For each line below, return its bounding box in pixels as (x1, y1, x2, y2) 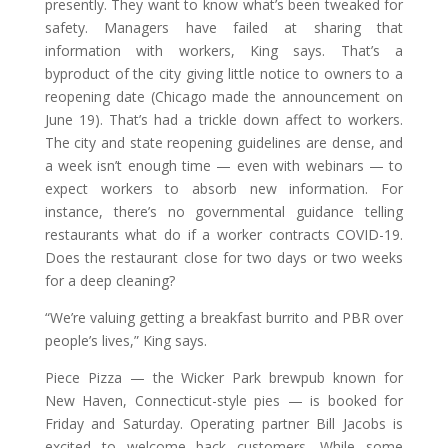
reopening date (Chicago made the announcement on (44, 86, 404, 106)
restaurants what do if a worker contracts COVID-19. (44, 224, 404, 244)
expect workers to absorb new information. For (44, 178, 404, 198)
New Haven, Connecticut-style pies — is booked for (44, 390, 404, 410)
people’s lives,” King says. (44, 330, 207, 350)
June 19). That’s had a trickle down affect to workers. (44, 109, 404, 129)
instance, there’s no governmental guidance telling (44, 201, 404, 221)
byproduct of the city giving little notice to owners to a (44, 63, 404, 83)
